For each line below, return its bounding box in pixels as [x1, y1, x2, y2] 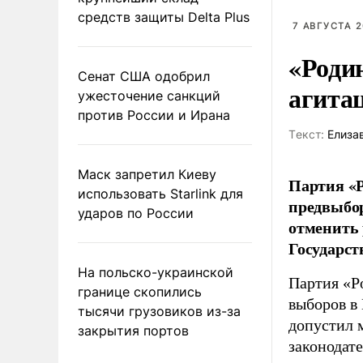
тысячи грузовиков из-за [78, 302, 241, 319]
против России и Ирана [78, 106, 230, 123]
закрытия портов [78, 322, 189, 339]
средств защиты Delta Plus [78, 8, 250, 25]
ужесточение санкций [78, 87, 220, 104]
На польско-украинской [78, 263, 233, 280]
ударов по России [78, 204, 194, 221]
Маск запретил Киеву [78, 165, 216, 182]
